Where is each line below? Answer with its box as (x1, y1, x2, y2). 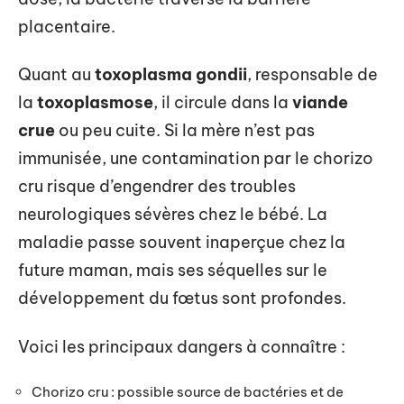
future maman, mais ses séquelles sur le (18, 260, 327, 280)
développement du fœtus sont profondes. (18, 288, 346, 308)
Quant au (18, 64, 95, 85)
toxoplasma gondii (95, 64, 247, 85)
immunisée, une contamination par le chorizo (18, 148, 373, 169)
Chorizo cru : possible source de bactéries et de (32, 383, 344, 400)
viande (292, 92, 348, 113)
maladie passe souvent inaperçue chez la (18, 232, 345, 252)
